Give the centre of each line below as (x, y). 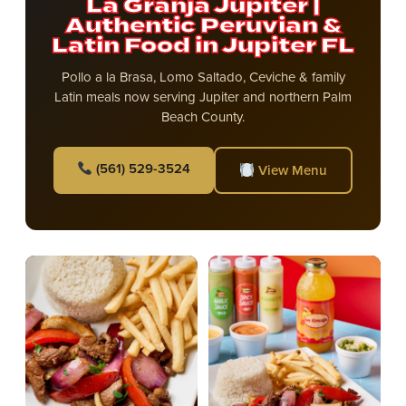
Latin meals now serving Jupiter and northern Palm (203, 97)
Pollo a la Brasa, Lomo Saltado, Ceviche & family (203, 77)
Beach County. (203, 116)
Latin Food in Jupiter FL (203, 46)
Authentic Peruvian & (203, 26)
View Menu (291, 170)
